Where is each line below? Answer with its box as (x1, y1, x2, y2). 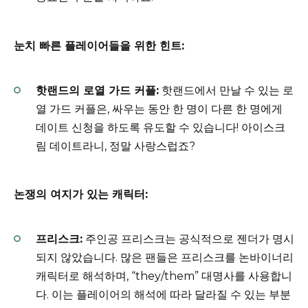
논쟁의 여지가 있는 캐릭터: (14, 188, 148, 201)
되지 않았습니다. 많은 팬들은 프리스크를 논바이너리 (36, 251, 294, 265)
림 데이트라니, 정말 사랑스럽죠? (36, 139, 195, 153)
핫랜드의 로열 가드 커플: (36, 83, 159, 97)
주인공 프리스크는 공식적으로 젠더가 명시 (82, 232, 294, 246)
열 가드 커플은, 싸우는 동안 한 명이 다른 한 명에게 (36, 102, 283, 115)
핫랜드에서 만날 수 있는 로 (159, 83, 294, 97)
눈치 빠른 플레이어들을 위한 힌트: (14, 38, 184, 52)
